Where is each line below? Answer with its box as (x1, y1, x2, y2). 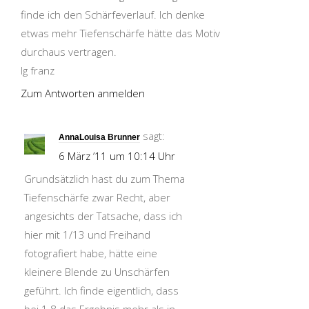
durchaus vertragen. (21, 45, 117, 59)
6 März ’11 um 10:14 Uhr (59, 149, 175, 163)
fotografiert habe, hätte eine (24, 246, 157, 261)
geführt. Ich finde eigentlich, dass (24, 283, 179, 298)
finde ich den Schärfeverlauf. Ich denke (21, 8, 205, 22)
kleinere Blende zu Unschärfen (24, 265, 170, 279)
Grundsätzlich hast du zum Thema (24, 172, 185, 186)
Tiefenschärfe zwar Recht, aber (24, 190, 170, 205)
